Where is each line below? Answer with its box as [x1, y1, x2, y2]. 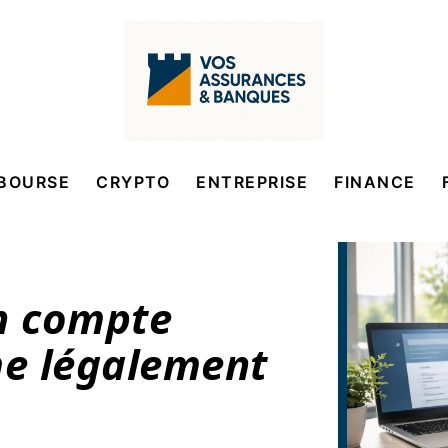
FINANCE [334, 172, 416, 192]
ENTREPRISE [196, 172, 309, 192]
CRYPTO [96, 172, 171, 192]
